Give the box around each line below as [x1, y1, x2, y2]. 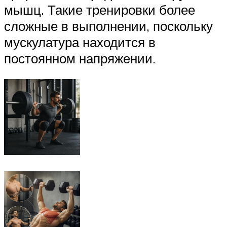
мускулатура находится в [4, 33, 156, 50]
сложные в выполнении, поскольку [4, 17, 213, 34]
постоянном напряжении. [4, 50, 156, 66]
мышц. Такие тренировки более [4, 1, 195, 18]
